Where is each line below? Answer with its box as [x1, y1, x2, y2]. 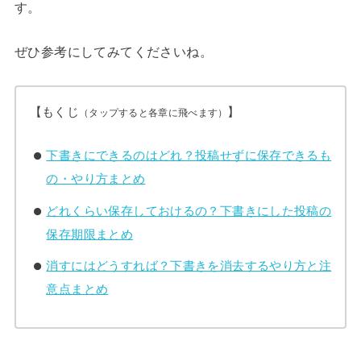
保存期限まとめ [46, 226, 134, 241]
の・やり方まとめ [46, 171, 146, 185]
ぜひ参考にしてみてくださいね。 [14, 44, 214, 60]
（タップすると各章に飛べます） [78, 107, 228, 119]
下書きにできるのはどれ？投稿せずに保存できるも [46, 147, 332, 162]
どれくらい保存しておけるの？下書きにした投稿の [46, 203, 332, 218]
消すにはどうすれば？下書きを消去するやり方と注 [46, 259, 332, 273]
